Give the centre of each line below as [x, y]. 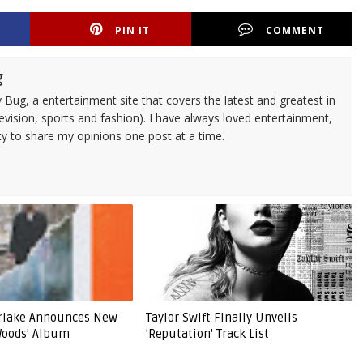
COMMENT [295, 30]
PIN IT [133, 30]
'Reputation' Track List [207, 334]
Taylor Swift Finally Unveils [221, 318]
